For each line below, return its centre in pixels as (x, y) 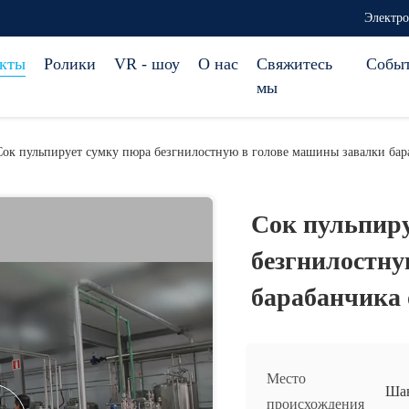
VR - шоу (147, 64)
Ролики (70, 64)
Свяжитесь (294, 64)
